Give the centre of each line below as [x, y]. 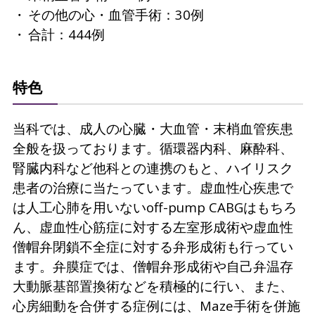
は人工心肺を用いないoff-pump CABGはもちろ [154, 207]
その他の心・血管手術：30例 [116, 15]
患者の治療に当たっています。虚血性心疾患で [153, 187]
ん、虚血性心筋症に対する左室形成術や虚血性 [153, 226]
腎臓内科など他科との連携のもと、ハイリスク [153, 167]
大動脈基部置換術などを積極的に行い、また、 [153, 285]
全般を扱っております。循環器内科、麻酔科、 [153, 148]
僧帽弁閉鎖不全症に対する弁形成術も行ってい [153, 246]
